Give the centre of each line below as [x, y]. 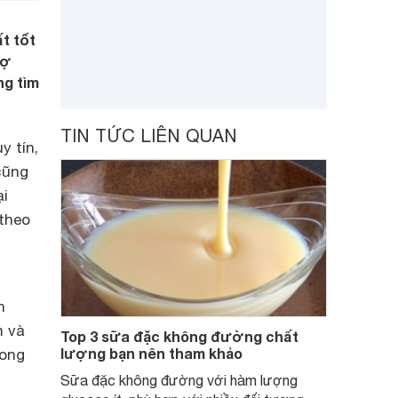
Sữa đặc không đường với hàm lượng [179, 380]
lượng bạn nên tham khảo [151, 353]
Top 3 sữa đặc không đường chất [179, 336]
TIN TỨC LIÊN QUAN [149, 135]
